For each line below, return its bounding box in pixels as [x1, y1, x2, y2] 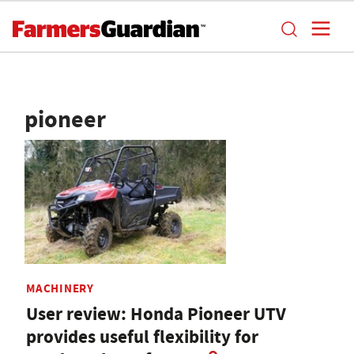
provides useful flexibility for [26, 325, 258, 350]
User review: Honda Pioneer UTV [26, 302, 286, 327]
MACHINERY [26, 281, 94, 297]
